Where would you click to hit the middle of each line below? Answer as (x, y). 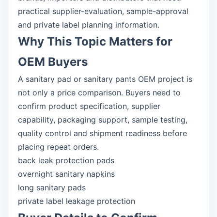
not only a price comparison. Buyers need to (99, 93)
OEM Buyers (53, 62)
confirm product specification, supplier (89, 106)
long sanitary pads (52, 187)
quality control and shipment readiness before (102, 133)
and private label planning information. (89, 25)
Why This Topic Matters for (95, 41)
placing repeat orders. (58, 147)
